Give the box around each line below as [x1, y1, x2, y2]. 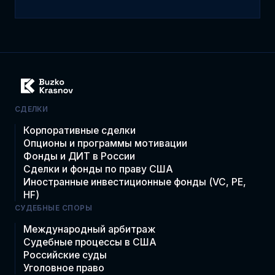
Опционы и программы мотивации [23, 137, 188, 149]
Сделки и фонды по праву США [23, 163, 174, 175]
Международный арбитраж [23, 223, 156, 235]
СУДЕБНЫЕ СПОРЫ [14, 203, 93, 212]
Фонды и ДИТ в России [23, 150, 136, 162]
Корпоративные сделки [23, 124, 136, 136]
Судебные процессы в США [23, 236, 157, 248]
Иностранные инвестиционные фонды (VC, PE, [23, 176, 247, 188]
